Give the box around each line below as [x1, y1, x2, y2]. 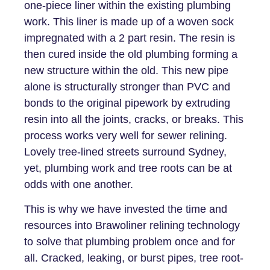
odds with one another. [24, 178, 136, 190]
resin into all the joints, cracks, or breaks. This [24, 113, 243, 125]
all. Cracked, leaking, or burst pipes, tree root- [24, 252, 243, 265]
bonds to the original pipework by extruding [24, 96, 230, 109]
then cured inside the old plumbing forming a [24, 48, 237, 60]
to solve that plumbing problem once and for [24, 236, 235, 248]
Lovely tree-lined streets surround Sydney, [24, 145, 227, 158]
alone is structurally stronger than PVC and [24, 80, 230, 93]
